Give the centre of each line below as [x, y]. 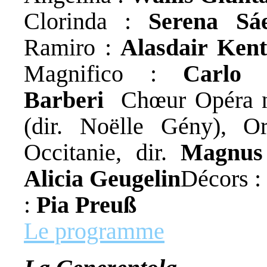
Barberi [64, 100]
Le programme [94, 231]
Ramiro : [72, 48]
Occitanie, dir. [103, 153]
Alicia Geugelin [102, 179]
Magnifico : [104, 74]
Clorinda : [86, 21]
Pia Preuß [86, 205]
